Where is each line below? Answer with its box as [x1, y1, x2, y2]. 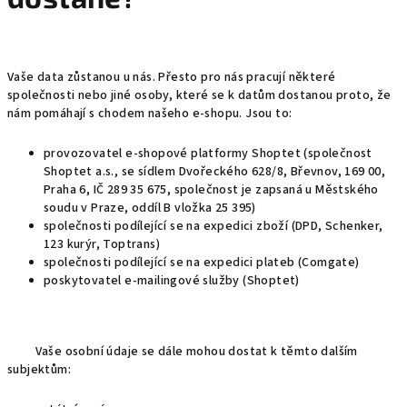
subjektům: [7, 361, 72, 379]
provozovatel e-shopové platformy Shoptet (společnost [44, 144, 372, 163]
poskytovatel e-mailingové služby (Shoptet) [44, 272, 300, 290]
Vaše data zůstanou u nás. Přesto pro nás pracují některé [7, 68, 336, 86]
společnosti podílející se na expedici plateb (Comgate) [44, 253, 360, 272]
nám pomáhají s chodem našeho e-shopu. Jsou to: [7, 104, 293, 123]
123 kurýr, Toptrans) [44, 235, 161, 253]
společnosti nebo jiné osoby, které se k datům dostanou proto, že [7, 86, 392, 104]
